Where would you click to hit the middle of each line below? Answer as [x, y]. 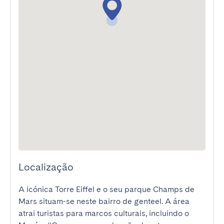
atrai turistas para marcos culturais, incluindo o [104, 213]
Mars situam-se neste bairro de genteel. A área [104, 201]
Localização [46, 167]
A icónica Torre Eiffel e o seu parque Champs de [106, 189]
